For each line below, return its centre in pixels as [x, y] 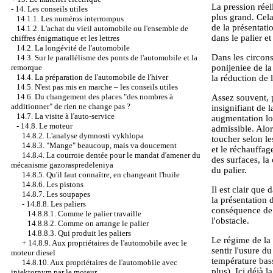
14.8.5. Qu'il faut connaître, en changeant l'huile [101, 175]
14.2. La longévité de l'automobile [73, 48]
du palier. [229, 170]
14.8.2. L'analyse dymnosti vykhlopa [83, 136]
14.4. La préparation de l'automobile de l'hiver [92, 77]
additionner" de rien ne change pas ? [71, 106]
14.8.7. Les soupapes [56, 194]
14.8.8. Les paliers [56, 204]
